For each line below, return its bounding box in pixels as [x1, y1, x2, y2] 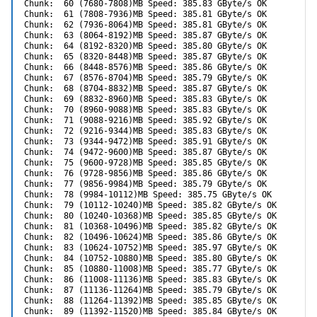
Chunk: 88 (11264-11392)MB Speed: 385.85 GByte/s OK [24, 295, 277, 306]
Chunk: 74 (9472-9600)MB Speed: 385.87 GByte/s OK [24, 146, 267, 157]
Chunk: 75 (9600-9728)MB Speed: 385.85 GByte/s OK [24, 157, 267, 168]
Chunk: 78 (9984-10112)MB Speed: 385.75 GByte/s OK [24, 189, 272, 200]
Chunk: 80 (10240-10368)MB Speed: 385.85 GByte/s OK [24, 210, 277, 221]
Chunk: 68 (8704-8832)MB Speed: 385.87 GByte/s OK [24, 83, 267, 93]
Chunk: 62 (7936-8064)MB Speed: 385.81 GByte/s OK [24, 19, 267, 30]
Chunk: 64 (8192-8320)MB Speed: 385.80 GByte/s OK [24, 40, 267, 51]
